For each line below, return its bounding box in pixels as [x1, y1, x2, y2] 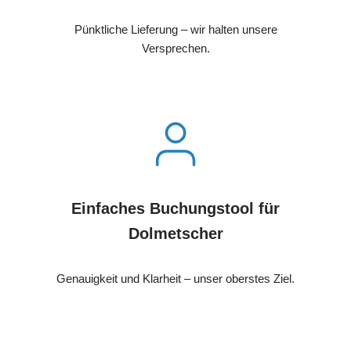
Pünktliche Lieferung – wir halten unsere [74, 22, 277, 36]
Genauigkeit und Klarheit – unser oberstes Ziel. [56, 271, 295, 285]
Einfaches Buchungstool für [71, 199, 280, 217]
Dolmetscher [128, 224, 223, 242]
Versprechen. [141, 41, 210, 55]
